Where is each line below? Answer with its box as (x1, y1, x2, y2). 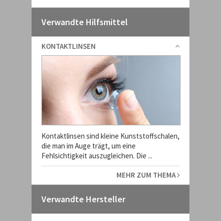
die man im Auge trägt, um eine (41, 141, 136, 150)
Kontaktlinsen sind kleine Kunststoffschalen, (41, 131, 180, 141)
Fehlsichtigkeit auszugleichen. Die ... (41, 151, 152, 160)
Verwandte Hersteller (41, 193, 125, 205)
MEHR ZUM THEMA (116, 170, 177, 180)
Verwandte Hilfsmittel (41, 16, 128, 28)
